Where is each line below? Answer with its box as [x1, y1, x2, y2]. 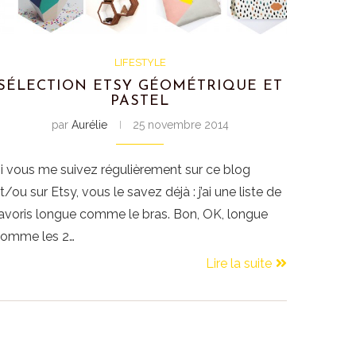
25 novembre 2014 [132, 118, 229, 132]
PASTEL [110, 94, 169, 110]
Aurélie [71, 118, 107, 132]
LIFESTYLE [114, 56, 166, 69]
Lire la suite [205, 256, 272, 272]
